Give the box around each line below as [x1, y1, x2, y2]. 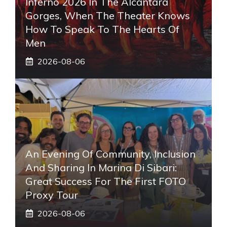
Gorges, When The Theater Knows [25, 9, 190, 22]
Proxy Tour [25, 188, 78, 201]
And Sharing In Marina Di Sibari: [25, 161, 177, 174]
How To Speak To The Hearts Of [25, 22, 179, 35]
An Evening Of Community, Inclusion [25, 147, 196, 160]
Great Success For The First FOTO [25, 174, 186, 187]
